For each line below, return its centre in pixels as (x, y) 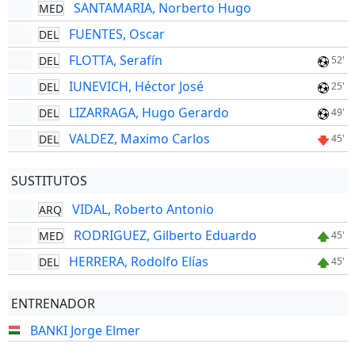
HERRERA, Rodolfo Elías (138, 261)
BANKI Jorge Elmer (85, 330)
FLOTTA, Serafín (115, 60)
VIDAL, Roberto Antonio (143, 209)
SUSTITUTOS (49, 181)
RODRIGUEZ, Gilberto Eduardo (165, 235)
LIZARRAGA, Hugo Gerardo (149, 113)
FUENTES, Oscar (116, 34)
